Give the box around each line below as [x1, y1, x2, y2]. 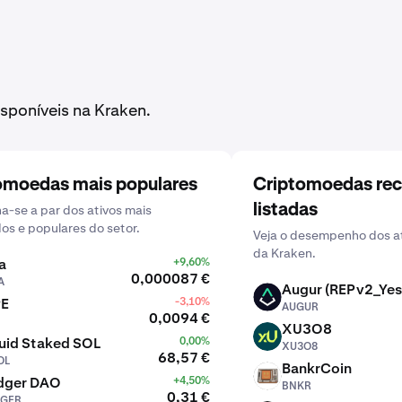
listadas [253, 201, 318, 219]
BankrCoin [282, 359, 352, 378]
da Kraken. [253, 245, 316, 261]
